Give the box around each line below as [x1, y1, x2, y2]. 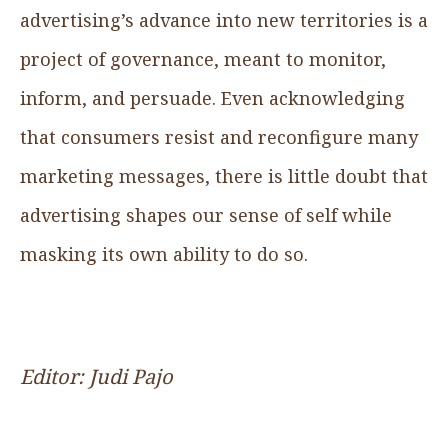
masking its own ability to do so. [20, 241, 308, 266]
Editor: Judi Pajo [20, 362, 173, 390]
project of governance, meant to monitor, [20, 46, 386, 71]
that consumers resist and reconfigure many [20, 124, 418, 149]
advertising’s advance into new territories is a [20, 7, 428, 32]
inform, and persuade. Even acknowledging [20, 85, 405, 110]
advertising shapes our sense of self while [20, 202, 392, 227]
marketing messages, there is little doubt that [20, 163, 428, 188]
